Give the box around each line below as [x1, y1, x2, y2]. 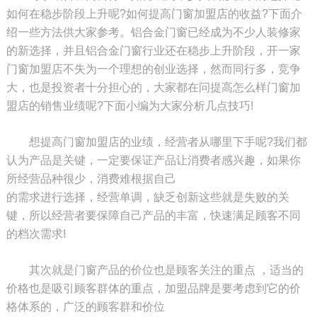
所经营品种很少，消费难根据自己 [6, 172, 176, 185]
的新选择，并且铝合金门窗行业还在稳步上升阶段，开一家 [6, 44, 301, 57]
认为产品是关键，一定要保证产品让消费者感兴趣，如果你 [6, 154, 301, 166]
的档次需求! [6, 227, 66, 240]
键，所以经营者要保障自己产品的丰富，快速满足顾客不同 [6, 209, 301, 221]
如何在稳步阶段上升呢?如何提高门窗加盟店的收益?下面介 [6, 7, 302, 20]
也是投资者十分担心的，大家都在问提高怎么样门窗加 [28, 81, 301, 93]
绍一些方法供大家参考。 [6, 25, 131, 38]
